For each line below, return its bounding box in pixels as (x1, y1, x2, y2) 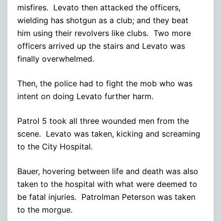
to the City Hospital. (17, 141, 93, 151)
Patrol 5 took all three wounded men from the (17, 115, 189, 126)
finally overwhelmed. (17, 53, 94, 64)
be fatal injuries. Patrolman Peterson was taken (17, 191, 195, 202)
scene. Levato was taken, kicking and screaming (17, 128, 200, 139)
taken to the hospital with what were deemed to (17, 179, 197, 189)
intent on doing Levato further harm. (17, 91, 153, 101)
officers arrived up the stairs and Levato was (17, 40, 185, 51)
